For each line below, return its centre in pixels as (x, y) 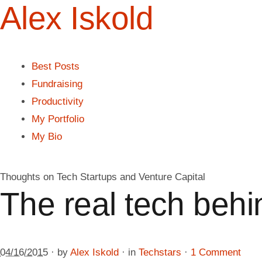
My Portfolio (58, 119)
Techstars (160, 252)
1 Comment (216, 252)
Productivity (58, 102)
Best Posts (56, 67)
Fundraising (57, 84)
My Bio (47, 137)
